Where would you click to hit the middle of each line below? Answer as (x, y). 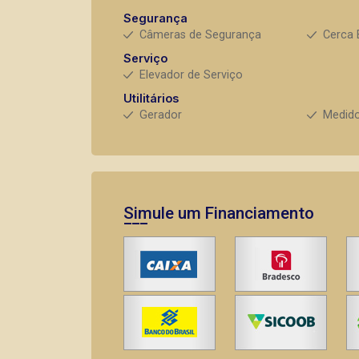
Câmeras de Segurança (200, 35)
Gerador (161, 115)
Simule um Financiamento (219, 213)
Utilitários (151, 98)
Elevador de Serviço (191, 75)
